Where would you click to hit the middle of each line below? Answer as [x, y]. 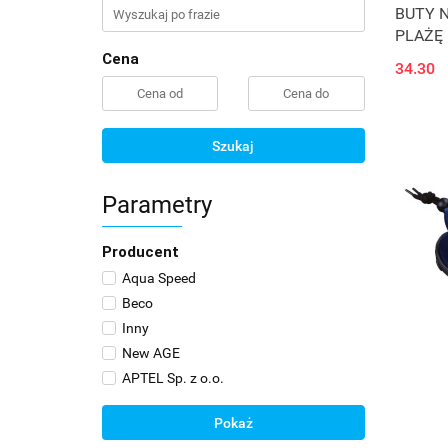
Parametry [157, 205]
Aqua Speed [159, 278]
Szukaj [233, 146]
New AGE [151, 353]
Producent [140, 252]
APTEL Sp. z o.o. [173, 378]
